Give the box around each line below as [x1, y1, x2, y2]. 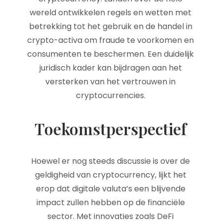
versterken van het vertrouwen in [45, 76, 176, 87]
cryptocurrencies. [75, 90, 146, 101]
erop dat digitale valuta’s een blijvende [36, 183, 185, 194]
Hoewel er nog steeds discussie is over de [31, 155, 190, 167]
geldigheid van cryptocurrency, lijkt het [35, 169, 186, 181]
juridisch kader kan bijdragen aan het [39, 62, 182, 74]
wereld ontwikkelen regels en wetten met [30, 7, 191, 18]
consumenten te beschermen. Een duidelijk [27, 48, 194, 60]
